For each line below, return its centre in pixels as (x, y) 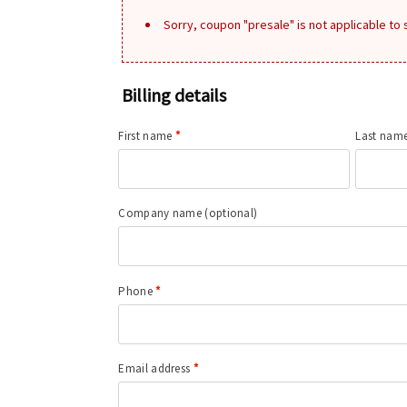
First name (147, 135)
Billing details (174, 94)
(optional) (231, 213)
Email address (156, 369)
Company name (162, 213)
